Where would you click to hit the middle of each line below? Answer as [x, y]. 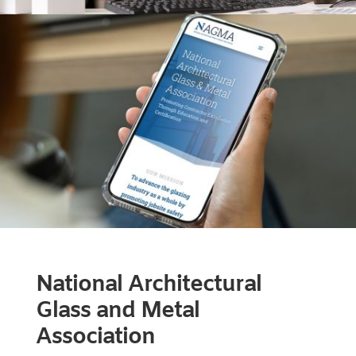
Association [95, 337]
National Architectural [148, 284]
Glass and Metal [117, 311]
